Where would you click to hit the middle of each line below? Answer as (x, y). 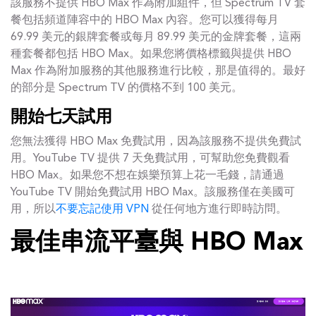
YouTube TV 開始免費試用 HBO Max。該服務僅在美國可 (153, 193)
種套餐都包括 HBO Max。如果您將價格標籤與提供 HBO (151, 54)
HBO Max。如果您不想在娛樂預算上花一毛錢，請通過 (147, 176)
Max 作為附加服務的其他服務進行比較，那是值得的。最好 (158, 71)
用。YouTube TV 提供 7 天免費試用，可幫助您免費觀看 (150, 159)
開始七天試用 (61, 118)
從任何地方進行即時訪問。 (218, 209)
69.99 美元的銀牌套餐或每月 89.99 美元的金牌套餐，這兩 (156, 37)
